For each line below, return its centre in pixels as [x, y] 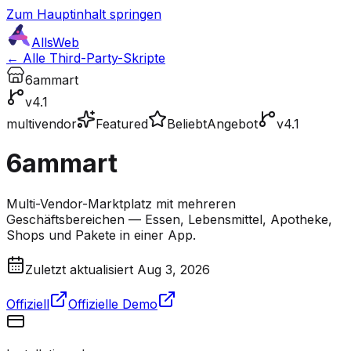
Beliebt [187, 124]
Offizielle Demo [113, 304]
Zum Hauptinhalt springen [84, 14]
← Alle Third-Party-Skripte [86, 58]
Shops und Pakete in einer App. [101, 235]
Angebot [232, 124]
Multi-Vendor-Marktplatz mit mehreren [121, 203]
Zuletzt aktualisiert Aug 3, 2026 [118, 269]
